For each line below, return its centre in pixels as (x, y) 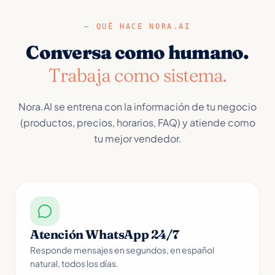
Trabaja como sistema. (137, 75)
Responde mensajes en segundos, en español (122, 250)
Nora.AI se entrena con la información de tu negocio (137, 106)
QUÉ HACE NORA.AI (143, 26)
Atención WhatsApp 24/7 (105, 234)
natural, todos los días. (74, 263)
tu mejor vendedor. (137, 138)
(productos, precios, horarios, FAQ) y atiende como (137, 122)
